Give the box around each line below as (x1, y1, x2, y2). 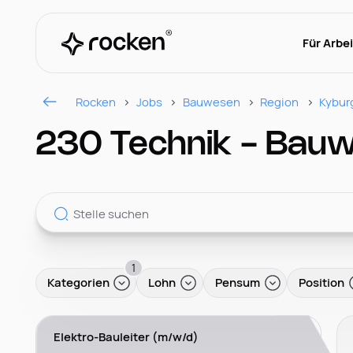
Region (260, 93, 299, 110)
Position (299, 274, 345, 291)
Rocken (76, 93, 117, 110)
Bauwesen (182, 93, 240, 110)
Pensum (214, 274, 260, 291)
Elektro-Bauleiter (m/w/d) (54, 328, 199, 344)
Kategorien (46, 274, 110, 291)
